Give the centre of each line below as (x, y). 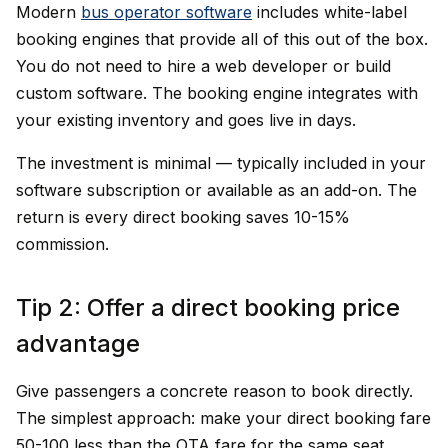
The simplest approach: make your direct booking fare (223, 418)
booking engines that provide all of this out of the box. (222, 39)
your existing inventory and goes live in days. (186, 120)
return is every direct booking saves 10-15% (183, 217)
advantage (78, 343)
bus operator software (166, 12)
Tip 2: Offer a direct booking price (208, 307)
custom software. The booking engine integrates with (217, 93)
